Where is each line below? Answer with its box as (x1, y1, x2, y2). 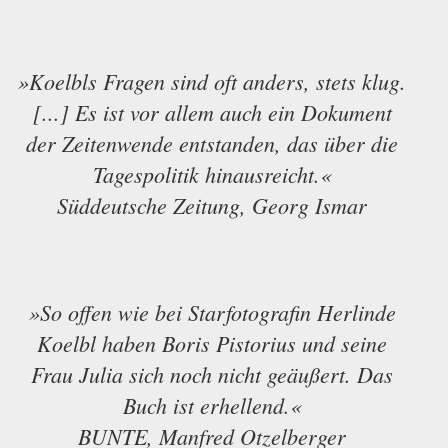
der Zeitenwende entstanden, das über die (26, 128, 398, 159)
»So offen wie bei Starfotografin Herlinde (28, 297, 396, 328)
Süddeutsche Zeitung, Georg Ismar (57, 190, 367, 221)
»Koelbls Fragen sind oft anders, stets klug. (18, 66, 406, 97)
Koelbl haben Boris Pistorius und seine (37, 328, 387, 359)
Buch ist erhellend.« (123, 390, 301, 421)
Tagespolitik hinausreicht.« (93, 159, 331, 190)
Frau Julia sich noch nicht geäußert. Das (31, 359, 393, 390)
